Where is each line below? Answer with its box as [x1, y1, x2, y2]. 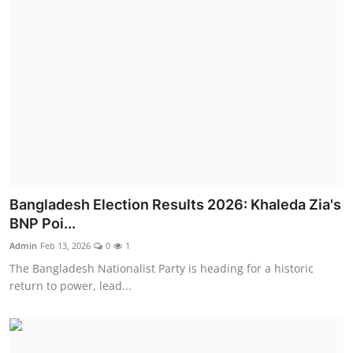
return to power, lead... [9, 277, 132, 293]
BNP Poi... [9, 214, 76, 232]
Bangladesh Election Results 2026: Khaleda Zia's [9, 195, 341, 213]
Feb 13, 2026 [40, 239, 91, 251]
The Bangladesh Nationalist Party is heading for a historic [9, 260, 314, 276]
